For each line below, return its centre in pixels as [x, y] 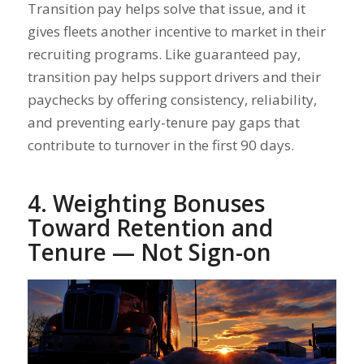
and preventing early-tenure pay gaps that [163, 123]
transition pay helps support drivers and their [174, 77]
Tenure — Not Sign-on [149, 252]
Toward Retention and [150, 228]
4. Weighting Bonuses [146, 204]
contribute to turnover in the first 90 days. [160, 145]
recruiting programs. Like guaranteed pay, [164, 54]
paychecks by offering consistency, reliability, [172, 100]
